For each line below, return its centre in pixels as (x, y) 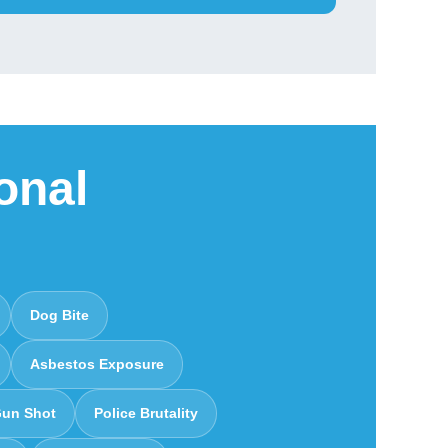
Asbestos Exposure (97, 363)
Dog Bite (59, 314)
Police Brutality (146, 412)
